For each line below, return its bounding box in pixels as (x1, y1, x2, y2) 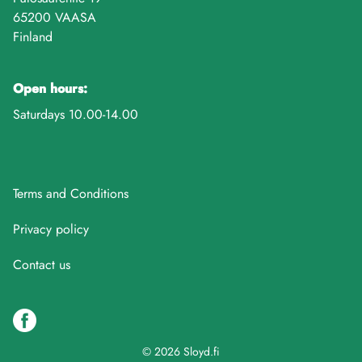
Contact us (13, 255, 70, 274)
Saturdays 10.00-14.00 (13, 105, 138, 124)
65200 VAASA (13, 8, 96, 27)
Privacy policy (13, 220, 89, 238)
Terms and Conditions (13, 184, 128, 203)
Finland (13, 27, 53, 46)
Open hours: (13, 79, 87, 98)
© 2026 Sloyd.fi (142, 343, 220, 360)
